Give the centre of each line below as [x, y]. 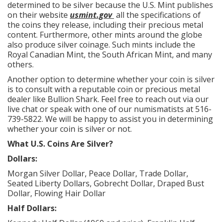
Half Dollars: [32, 208]
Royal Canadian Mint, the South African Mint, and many [110, 54]
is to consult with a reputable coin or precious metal [104, 89]
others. [21, 64]
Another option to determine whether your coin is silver [111, 79]
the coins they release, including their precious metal [105, 25]
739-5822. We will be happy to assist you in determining [110, 119]
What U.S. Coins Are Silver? [60, 143]
